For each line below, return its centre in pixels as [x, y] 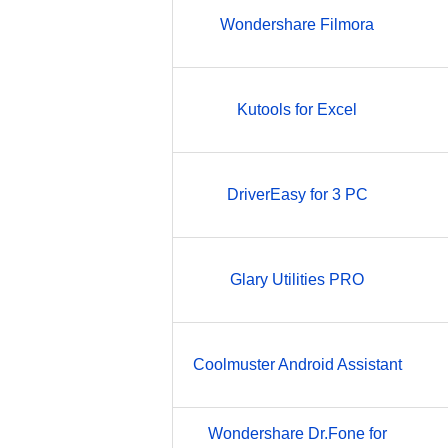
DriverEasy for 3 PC [297, 194]
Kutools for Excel [297, 109]
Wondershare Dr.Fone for [297, 433]
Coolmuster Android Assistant [297, 364]
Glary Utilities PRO [297, 279]
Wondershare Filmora [297, 24]
